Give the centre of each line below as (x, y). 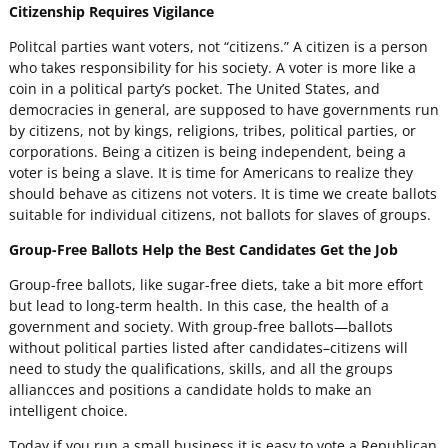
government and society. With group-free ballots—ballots (200, 326)
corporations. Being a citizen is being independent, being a (207, 151)
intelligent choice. (68, 410)
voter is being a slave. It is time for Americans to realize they (210, 172)
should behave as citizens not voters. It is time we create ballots (222, 193)
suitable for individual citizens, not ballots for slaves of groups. (219, 214)
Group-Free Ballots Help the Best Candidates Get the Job (203, 249)
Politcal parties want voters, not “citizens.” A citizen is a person (218, 46)
